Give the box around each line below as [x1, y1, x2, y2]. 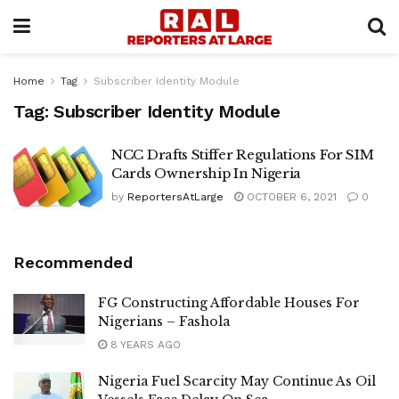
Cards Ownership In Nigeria [111, 165, 302, 182]
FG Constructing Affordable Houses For [98, 294, 360, 311]
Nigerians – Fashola [98, 313, 230, 330]
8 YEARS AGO [107, 338, 181, 351]
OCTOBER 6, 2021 [243, 191, 337, 203]
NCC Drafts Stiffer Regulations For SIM [111, 146, 374, 163]
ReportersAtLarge [127, 191, 224, 203]
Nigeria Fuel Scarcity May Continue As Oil [98, 372, 376, 389]
